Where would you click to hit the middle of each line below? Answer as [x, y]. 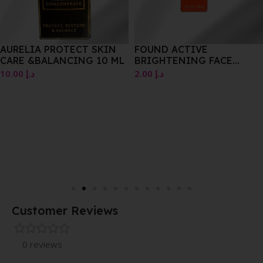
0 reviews [42, 245]
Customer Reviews [65, 211]
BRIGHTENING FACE [183, 60]
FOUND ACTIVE [171, 49]
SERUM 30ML [165, 72]
